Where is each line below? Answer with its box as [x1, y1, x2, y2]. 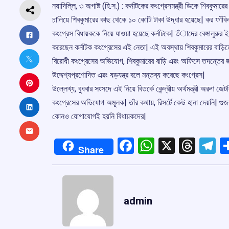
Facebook [134, 135, 202, 155]
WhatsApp [154, 135, 228, 155]
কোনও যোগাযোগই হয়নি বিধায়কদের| [52, 111, 146, 121]
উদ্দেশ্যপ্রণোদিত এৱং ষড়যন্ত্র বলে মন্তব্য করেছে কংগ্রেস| [52, 70, 205, 80]
